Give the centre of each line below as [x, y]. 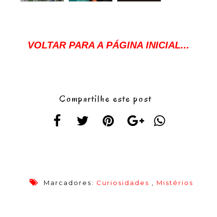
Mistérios [175, 183]
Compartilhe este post [105, 99]
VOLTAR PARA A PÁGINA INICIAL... [108, 45]
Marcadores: [69, 183]
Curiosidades [123, 183]
